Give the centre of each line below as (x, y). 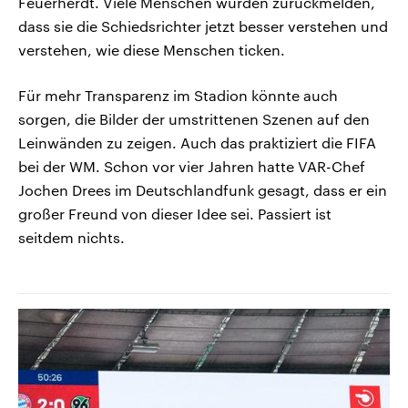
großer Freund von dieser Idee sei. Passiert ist (175, 213)
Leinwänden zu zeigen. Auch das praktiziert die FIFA (197, 142)
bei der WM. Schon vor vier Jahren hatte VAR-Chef (192, 166)
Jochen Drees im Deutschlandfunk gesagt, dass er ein (203, 189)
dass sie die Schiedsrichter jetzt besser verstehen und (203, 25)
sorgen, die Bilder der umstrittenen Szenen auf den (194, 118)
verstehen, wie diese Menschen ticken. (152, 49)
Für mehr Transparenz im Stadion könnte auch (178, 95)
